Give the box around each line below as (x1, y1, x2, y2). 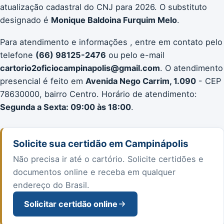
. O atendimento (160, 62, 223, 73)
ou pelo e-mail (106, 49, 164, 60)
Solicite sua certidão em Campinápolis (13, 137, 188, 149)
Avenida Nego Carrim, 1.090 (85, 75, 196, 86)
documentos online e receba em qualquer (13, 166, 175, 177)
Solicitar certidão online (24, 198, 117, 209)
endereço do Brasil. (13, 179, 89, 190)
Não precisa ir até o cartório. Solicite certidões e (13, 153, 203, 164)
